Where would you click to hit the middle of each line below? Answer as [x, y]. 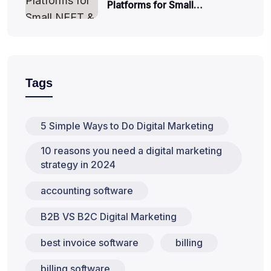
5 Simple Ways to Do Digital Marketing [127, 126]
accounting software [87, 190]
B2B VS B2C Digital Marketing [109, 216]
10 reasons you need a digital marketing [131, 150]
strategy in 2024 [78, 164]
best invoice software [90, 242]
